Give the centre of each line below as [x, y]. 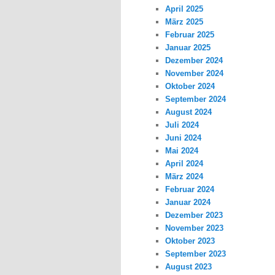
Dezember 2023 [194, 215]
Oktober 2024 [190, 87]
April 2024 [184, 164]
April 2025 [184, 9]
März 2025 [184, 22]
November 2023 [195, 228]
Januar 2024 [188, 203]
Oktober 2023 [190, 241]
